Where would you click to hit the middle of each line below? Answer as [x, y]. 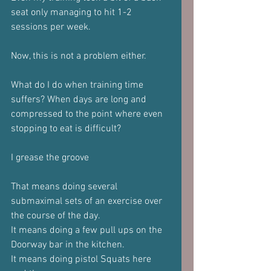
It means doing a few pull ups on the [88, 230]
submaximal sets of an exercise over [88, 201]
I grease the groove [51, 158]
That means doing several [65, 187]
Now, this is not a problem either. [80, 56]
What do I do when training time [78, 85]
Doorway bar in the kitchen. [69, 245]
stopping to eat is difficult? [66, 129]
